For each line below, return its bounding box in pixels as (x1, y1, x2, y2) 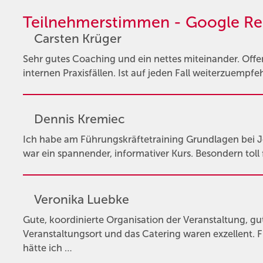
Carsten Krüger (33, 31, 122, 47)
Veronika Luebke (33, 192, 129, 208)
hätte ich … (22, 242, 72, 254)
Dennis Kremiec (33, 112, 125, 127)
